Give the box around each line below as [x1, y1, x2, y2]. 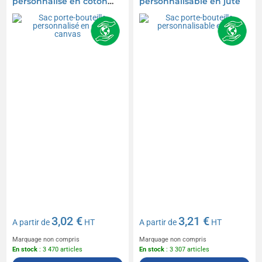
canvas [12, 7, 43, 18]
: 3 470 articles [37, 246, 83, 254]
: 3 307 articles [164, 246, 209, 254]
